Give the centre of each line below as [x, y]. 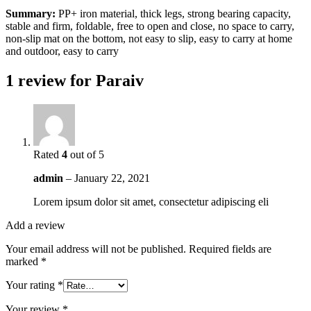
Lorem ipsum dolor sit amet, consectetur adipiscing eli [151, 201]
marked [23, 261]
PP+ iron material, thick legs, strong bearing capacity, [173, 13]
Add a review [35, 225]
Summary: [31, 13]
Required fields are [230, 249]
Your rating [32, 285]
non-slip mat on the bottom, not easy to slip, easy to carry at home [149, 38]
